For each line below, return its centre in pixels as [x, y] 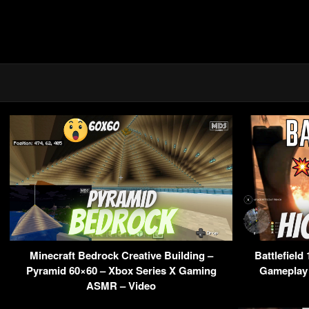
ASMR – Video [121, 285]
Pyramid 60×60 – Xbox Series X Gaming [121, 270]
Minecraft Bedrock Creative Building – [121, 255]
